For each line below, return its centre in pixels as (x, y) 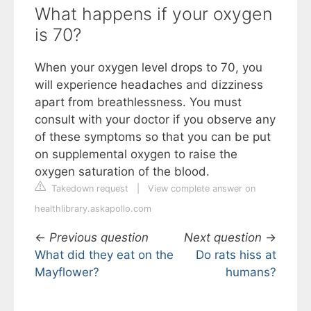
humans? (251, 272)
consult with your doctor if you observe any (155, 120)
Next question (223, 238)
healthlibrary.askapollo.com (93, 209)
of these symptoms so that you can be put (153, 137)
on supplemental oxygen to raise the (136, 154)
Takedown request (89, 189)
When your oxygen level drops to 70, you (149, 68)
